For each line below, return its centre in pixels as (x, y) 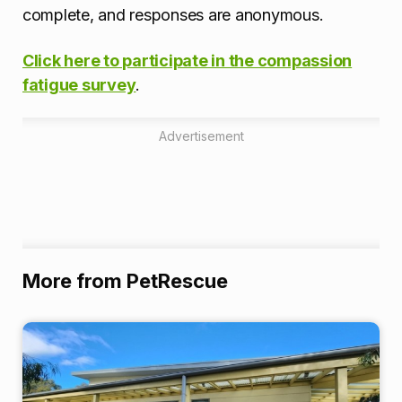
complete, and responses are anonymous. (173, 15)
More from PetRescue (125, 280)
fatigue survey (79, 84)
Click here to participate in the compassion (188, 60)
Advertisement (201, 135)
